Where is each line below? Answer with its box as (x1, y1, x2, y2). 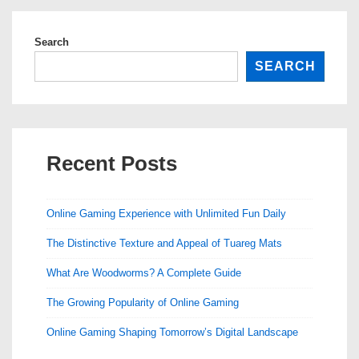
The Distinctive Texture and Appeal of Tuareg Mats (46, 236, 282, 249)
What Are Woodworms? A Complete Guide (46, 266, 241, 279)
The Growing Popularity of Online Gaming (46, 296, 239, 309)
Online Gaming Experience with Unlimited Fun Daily (46, 207, 286, 220)
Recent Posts (46, 151, 177, 175)
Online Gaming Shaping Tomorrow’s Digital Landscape (46, 325, 298, 338)
